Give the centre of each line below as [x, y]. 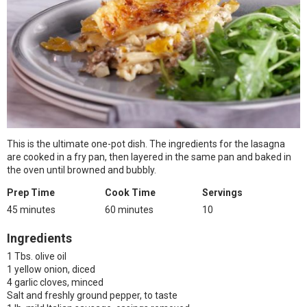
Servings [223, 193]
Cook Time [130, 193]
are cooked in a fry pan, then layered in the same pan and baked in [149, 157]
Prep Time [31, 193]
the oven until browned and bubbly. [82, 170]
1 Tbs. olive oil [37, 256]
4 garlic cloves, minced [55, 282]
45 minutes [31, 210]
